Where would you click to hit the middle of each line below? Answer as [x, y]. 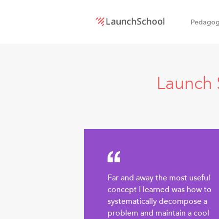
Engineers [131, 169]
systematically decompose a [157, 202]
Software [126, 145]
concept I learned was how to [160, 190]
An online [130, 72]
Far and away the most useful [159, 178]
